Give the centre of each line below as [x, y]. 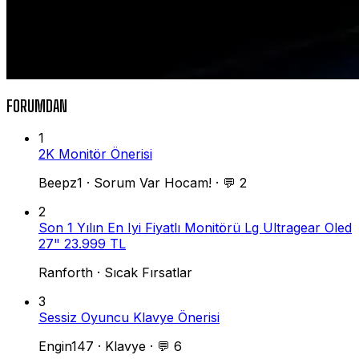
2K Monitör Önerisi [95, 154]
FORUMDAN [37, 106]
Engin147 [66, 347]
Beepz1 [61, 183]
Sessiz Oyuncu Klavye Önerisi [129, 318]
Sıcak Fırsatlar [148, 273]
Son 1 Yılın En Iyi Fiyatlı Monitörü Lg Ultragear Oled [195, 228]
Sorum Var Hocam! [153, 183]
